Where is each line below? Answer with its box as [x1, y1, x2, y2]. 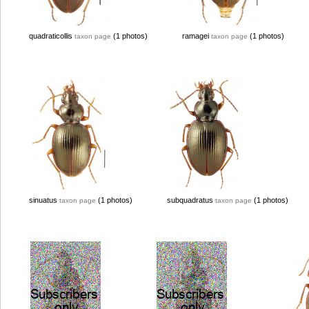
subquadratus [167, 196, 215, 204]
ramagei [182, 32, 211, 40]
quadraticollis [29, 32, 74, 40]
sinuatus [29, 196, 59, 204]
